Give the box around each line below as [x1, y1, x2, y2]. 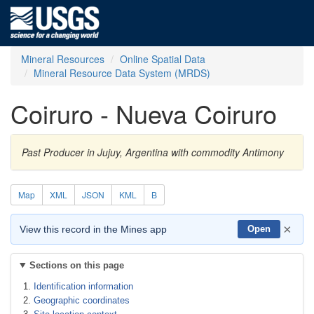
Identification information [34, 281, 133, 292]
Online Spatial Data [120, 52, 205, 66]
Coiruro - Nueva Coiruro [11, 95, 277, 131]
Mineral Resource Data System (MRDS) [34, 66, 210, 80]
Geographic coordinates [34, 295, 130, 306]
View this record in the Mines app [20, 224, 167, 235]
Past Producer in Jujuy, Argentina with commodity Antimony [22, 145, 284, 159]
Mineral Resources [21, 52, 104, 66]
